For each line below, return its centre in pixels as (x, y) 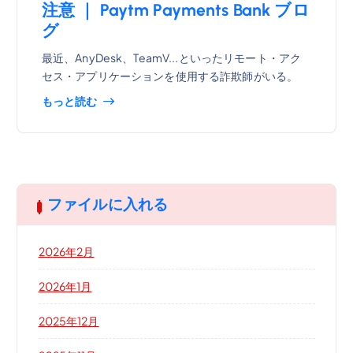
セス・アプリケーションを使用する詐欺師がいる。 (170, 75)
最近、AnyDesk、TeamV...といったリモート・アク (171, 57)
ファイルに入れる (108, 205)
